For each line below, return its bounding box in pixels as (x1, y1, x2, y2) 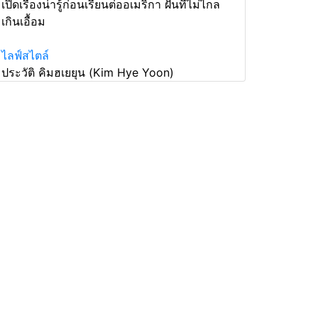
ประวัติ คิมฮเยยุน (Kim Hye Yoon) (1, 65, 174, 79)
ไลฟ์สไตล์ (1, 48, 49, 62)
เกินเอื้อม (1, 14, 45, 28)
